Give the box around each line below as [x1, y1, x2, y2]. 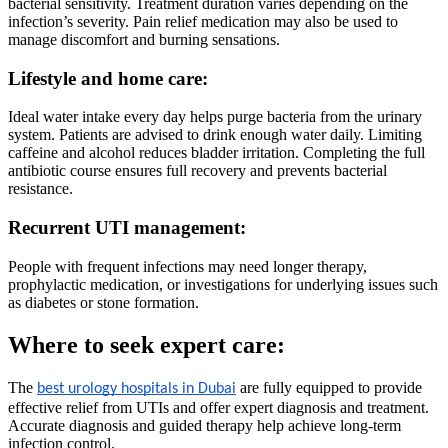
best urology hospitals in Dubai [37, 380, 236, 397]
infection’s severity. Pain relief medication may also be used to [8, 13, 398, 31]
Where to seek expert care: [8, 331, 285, 358]
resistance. [8, 180, 73, 198]
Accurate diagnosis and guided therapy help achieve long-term [8, 416, 401, 434]
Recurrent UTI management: [8, 217, 246, 239]
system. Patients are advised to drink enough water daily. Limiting [8, 126, 422, 144]
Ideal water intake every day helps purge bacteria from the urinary [8, 108, 422, 126]
